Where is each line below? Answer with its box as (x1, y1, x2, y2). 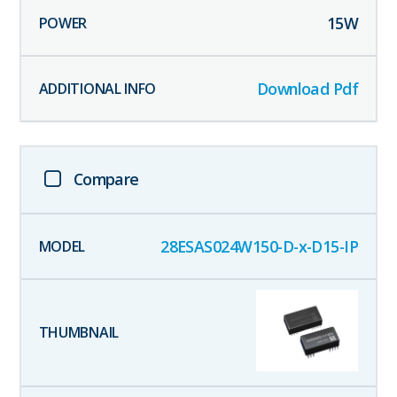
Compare (73, 168, 139, 191)
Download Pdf (256, 77, 359, 99)
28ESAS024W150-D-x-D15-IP (160, 235, 359, 257)
